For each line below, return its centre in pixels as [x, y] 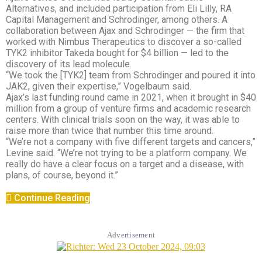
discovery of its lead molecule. [69, 64]
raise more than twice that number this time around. [110, 131]
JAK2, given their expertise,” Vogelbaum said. [100, 86]
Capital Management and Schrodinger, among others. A [117, 20]
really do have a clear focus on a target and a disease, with [125, 164]
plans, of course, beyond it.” [62, 175]
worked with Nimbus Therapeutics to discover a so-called [124, 42]
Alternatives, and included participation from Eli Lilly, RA [119, 8]
